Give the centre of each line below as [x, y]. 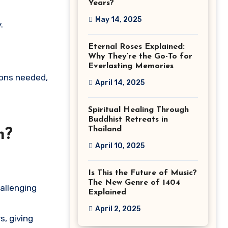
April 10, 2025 [120, 146]
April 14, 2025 [120, 83]
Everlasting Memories [131, 66]
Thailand [105, 129]
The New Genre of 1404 [134, 183]
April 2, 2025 [118, 209]
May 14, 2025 [118, 20]
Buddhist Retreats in [128, 120]
